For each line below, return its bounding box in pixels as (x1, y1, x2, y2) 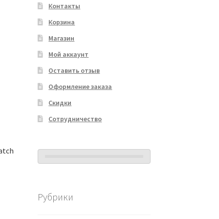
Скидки (48, 98, 72, 108)
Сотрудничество (48, 114, 102, 124)
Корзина (48, 18, 75, 27)
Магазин (48, 34, 75, 43)
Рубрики (37, 191, 73, 203)
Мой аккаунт (48, 50, 89, 59)
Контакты (48, 1, 81, 11)
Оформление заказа (48, 82, 112, 91)
